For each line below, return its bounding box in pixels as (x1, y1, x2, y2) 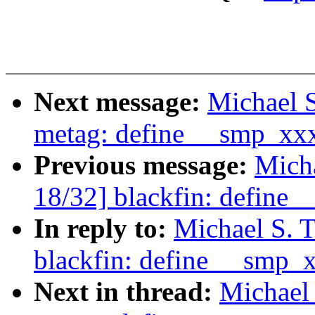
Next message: (34, 86, 207, 117)
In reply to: (34, 213, 174, 244)
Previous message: (34, 150, 255, 181)
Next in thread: (34, 276, 219, 307)
